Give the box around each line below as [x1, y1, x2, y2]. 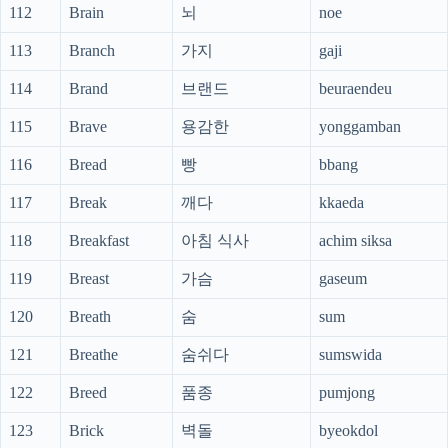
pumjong [319, 384, 375, 402]
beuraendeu [319, 80, 392, 98]
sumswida [319, 346, 382, 364]
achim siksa [319, 232, 392, 250]
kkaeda [319, 194, 364, 212]
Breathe [69, 346, 118, 364]
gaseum [319, 270, 367, 288]
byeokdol [319, 422, 378, 440]
